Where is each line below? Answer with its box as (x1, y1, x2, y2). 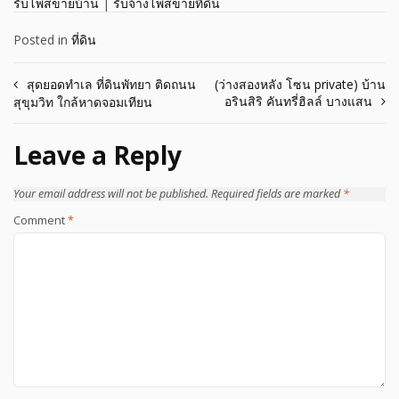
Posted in (13, 31, 71, 49)
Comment (13, 212, 68, 228)
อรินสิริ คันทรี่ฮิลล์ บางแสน (224, 93, 372, 110)
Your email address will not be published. (13, 185, 208, 201)
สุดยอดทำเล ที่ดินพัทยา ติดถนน (27, 76, 196, 94)
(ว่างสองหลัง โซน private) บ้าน (215, 76, 386, 94)
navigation (12, 104, 118, 134)
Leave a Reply (13, 138, 182, 173)
